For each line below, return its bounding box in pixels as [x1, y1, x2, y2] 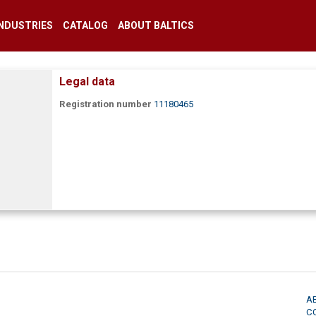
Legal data [59, 75, 115, 88]
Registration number [59, 99, 152, 109]
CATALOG [62, 20, 108, 31]
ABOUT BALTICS [117, 20, 194, 31]
